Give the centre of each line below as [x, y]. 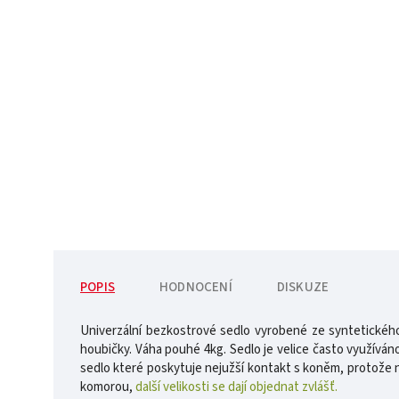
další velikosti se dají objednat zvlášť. [236, 387]
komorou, [108, 387]
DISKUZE [303, 287]
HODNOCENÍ [196, 287]
